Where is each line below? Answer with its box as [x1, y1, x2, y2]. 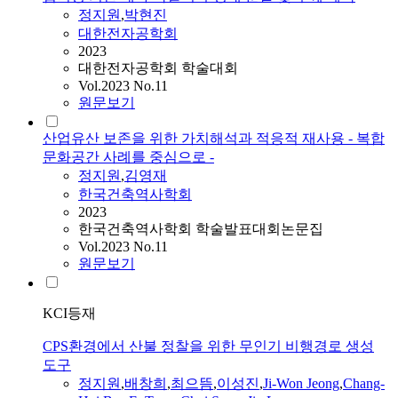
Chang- [343, 376, 385, 392]
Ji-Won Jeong [263, 376, 339, 392]
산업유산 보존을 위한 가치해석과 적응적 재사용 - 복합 [43, 131, 385, 147]
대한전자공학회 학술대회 [78, 60, 238, 76]
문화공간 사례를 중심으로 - [43, 149, 214, 165]
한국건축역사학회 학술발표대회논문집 [78, 221, 323, 237]
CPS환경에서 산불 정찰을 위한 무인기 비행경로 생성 [43, 338, 374, 354]
